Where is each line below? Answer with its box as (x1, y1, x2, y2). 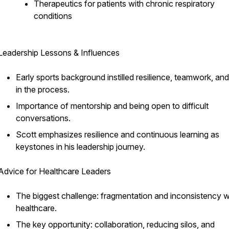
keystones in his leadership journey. (16, 142, 145, 152)
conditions (34, 11, 72, 21)
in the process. (16, 84, 70, 95)
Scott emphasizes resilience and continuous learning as (16, 129, 219, 140)
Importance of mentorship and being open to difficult (16, 101, 209, 111)
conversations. (16, 113, 71, 123)
